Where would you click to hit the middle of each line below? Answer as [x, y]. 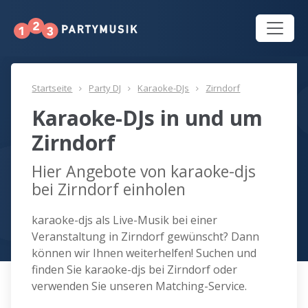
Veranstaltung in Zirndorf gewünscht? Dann [146, 237]
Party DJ [105, 88]
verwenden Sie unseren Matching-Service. [140, 286]
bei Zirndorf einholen [109, 189]
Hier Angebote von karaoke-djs [144, 172]
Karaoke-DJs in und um [147, 118]
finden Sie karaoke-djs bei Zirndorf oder [135, 270]
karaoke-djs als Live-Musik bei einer [125, 220]
